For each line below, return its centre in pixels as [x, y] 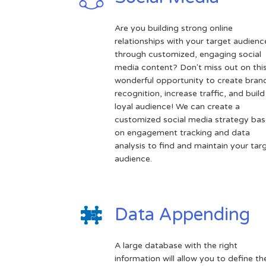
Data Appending [182, 214]
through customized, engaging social [188, 54]
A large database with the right [176, 245]
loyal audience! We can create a [177, 106]
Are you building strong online [173, 28]
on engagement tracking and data [182, 132]
